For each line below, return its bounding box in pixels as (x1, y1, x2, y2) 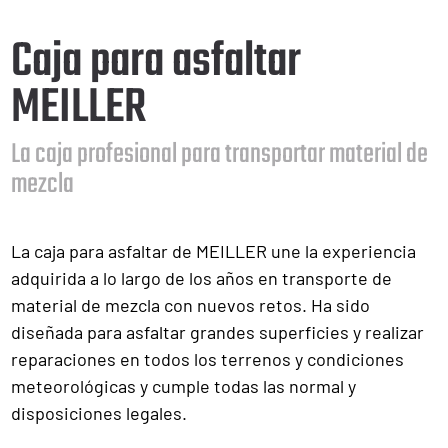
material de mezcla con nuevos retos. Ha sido (11, 294, 370, 316)
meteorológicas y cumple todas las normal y (11, 375, 356, 397)
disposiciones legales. (11, 402, 187, 424)
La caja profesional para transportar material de (11, 133, 428, 176)
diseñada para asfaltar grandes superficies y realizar (11, 321, 424, 343)
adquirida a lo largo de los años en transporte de (11, 267, 392, 289)
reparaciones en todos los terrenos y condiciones (11, 348, 404, 370)
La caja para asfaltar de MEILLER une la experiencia (11, 240, 416, 262)
